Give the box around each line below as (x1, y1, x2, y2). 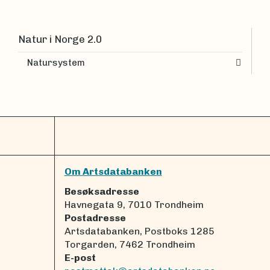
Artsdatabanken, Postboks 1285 (64, 225, 215, 237)
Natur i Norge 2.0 (18, 33, 102, 45)
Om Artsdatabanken (64, 166, 162, 177)
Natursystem (27, 57, 85, 68)
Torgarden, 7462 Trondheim (64, 238, 195, 250)
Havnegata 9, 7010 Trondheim (64, 198, 204, 210)
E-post (64, 251, 96, 263)
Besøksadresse (64, 185, 139, 197)
